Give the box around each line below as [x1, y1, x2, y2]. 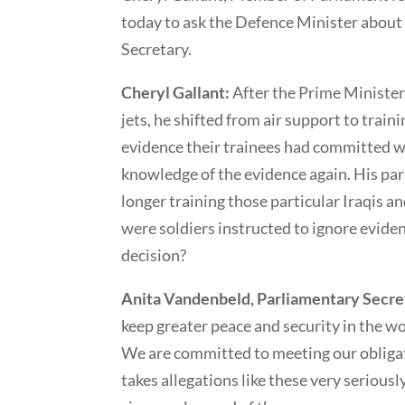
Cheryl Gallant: [121, 81, 231, 102]
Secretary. [121, 38, 193, 59]
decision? [121, 244, 187, 265]
